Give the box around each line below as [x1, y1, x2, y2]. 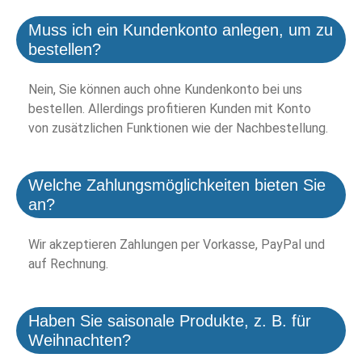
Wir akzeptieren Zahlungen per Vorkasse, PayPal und [28, 237, 325, 253]
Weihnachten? [28, 331, 131, 350]
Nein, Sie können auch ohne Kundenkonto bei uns [28, 82, 302, 98]
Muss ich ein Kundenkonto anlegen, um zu [28, 21, 333, 40]
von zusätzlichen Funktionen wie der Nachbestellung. [28, 120, 328, 137]
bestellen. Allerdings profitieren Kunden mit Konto [28, 101, 311, 117]
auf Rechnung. [28, 256, 108, 272]
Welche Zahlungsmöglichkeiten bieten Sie [28, 176, 326, 195]
